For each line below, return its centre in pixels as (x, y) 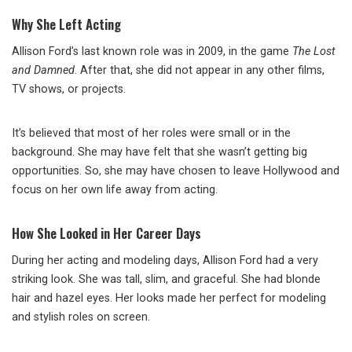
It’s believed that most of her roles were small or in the (151, 134)
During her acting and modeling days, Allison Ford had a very (165, 261)
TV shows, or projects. (69, 90)
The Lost (314, 52)
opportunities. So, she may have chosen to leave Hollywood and (176, 171)
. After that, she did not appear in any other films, (200, 71)
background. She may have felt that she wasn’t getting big (159, 152)
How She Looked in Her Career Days (106, 233)
